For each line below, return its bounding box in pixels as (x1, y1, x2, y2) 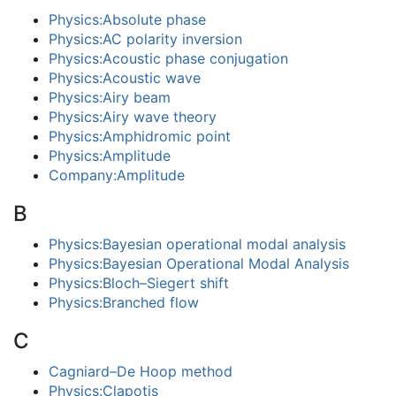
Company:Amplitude (49, 166, 185, 184)
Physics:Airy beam (49, 88, 171, 106)
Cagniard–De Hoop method (49, 362, 232, 380)
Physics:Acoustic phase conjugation (49, 49, 288, 67)
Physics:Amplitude (49, 147, 171, 164)
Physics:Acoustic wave (49, 69, 201, 87)
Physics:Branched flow (49, 293, 199, 311)
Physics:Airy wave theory (49, 108, 217, 126)
